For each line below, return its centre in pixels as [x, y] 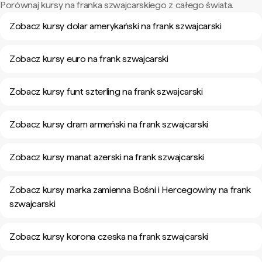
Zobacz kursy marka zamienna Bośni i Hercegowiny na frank [130, 190]
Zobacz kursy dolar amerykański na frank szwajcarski [116, 26]
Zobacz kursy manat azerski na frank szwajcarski [107, 157]
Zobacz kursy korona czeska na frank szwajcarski [109, 237]
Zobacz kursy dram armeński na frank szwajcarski [109, 124]
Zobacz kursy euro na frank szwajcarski [89, 59]
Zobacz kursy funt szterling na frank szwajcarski [106, 92]
